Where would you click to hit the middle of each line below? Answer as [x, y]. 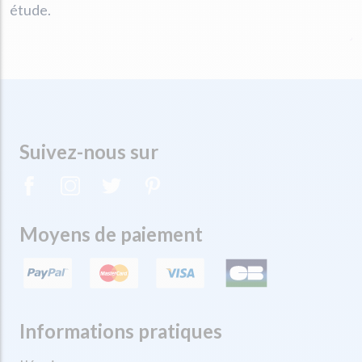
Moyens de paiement [111, 234]
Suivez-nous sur [89, 152]
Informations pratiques [121, 331]
